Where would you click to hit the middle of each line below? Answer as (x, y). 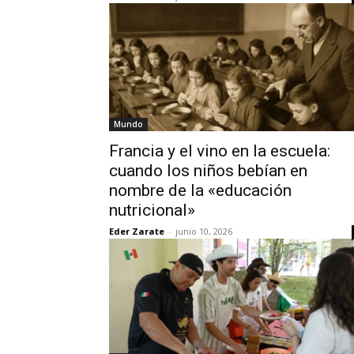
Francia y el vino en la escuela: (220, 151)
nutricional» (152, 210)
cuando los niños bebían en (208, 171)
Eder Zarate (137, 231)
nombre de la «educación (200, 190)
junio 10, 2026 (204, 231)
